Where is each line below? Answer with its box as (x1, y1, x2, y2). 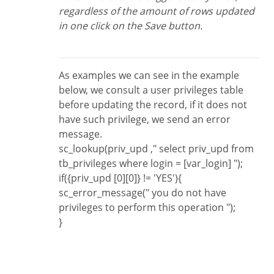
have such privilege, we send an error (59, 113, 231, 126)
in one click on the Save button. (59, 19, 202, 32)
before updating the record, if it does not (59, 98, 247, 111)
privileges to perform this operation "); (59, 201, 235, 214)
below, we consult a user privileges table (59, 83, 243, 97)
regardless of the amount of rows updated (59, 4, 254, 18)
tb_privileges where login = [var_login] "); (59, 157, 243, 170)
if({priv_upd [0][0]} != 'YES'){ (61, 171, 182, 185)
